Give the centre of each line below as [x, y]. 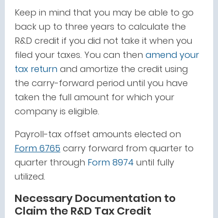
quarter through [50, 162]
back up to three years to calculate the [100, 27]
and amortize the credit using [123, 69]
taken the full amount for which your [94, 97]
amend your [172, 55]
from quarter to [160, 148]
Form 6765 [37, 148]
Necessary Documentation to [95, 198]
